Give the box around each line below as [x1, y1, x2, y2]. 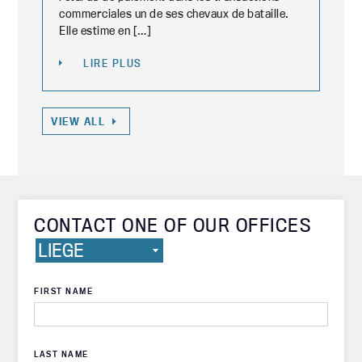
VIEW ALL [51, 115, 106, 128]
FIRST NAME [34, 285, 94, 297]
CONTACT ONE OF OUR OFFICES [34, 213, 312, 237]
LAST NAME [34, 348, 89, 360]
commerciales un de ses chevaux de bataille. [59, 6, 289, 21]
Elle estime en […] [59, 23, 152, 38]
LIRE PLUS [83, 57, 142, 69]
